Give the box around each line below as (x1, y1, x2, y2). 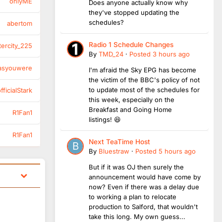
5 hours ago (159, 147, 196, 155)
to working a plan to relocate (89, 192, 176, 201)
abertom (7, 19, 32, 27)
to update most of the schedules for (89, 85, 200, 94)
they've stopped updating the (89, 8, 179, 16)
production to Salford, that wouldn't (89, 202, 198, 211)
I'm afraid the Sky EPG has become (89, 65, 196, 74)
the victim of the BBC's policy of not (89, 75, 200, 84)
